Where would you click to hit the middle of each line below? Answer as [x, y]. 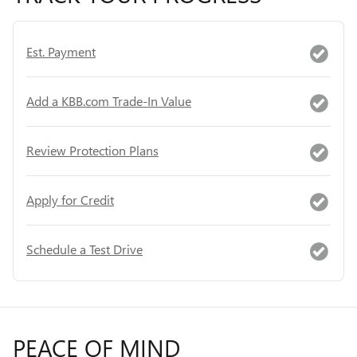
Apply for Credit [70, 200]
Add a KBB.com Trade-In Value [109, 101]
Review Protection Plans [92, 150]
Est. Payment [61, 51]
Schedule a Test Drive [84, 249]
